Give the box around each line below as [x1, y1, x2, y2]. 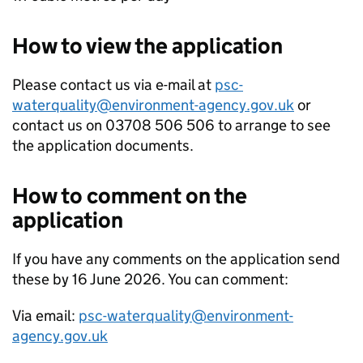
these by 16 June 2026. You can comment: [12, 270, 288, 289]
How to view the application [12, 32, 283, 60]
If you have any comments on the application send [12, 250, 340, 269]
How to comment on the [12, 182, 247, 210]
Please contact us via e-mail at [12, 75, 215, 95]
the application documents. [12, 136, 194, 156]
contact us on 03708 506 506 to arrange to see [12, 116, 331, 135]
